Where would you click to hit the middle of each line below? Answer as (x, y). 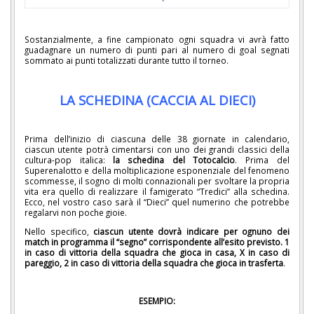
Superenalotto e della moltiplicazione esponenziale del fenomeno (157, 171)
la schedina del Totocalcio (174, 160)
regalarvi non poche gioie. (76, 213)
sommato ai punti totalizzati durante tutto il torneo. (127, 61)
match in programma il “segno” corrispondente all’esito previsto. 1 (157, 242)
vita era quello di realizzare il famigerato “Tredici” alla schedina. (157, 192)
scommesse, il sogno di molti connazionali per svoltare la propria (157, 181)
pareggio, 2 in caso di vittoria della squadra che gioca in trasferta (154, 263)
